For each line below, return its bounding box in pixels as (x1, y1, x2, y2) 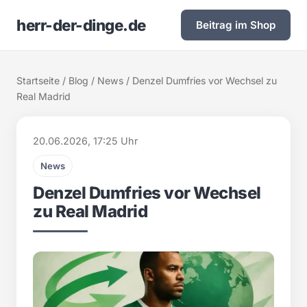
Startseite (16, 75, 60, 86)
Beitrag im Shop (196, 19, 275, 32)
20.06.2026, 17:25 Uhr (33, 135, 138, 147)
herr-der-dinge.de (16, 15, 146, 34)
